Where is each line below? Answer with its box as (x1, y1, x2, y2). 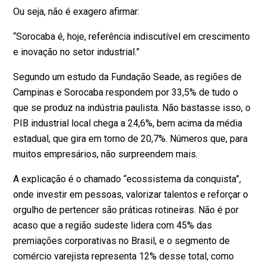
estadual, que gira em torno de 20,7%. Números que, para (13, 132, 248, 144)
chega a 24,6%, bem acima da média (91, 117, 243, 129)
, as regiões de (180, 71, 242, 83)
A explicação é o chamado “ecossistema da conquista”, (13, 173, 242, 185)
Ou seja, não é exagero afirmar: (13, 5, 140, 17)
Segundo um (13, 71, 68, 83)
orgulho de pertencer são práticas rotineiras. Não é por (13, 204, 239, 216)
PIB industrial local (13, 117, 91, 129)
